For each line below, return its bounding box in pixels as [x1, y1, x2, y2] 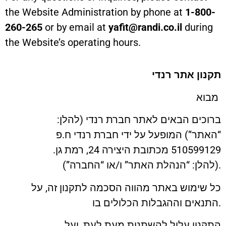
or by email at [42, 21, 108, 33]
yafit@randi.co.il [108, 21, 182, 33]
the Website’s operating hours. [5, 36, 141, 48]
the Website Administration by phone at [5, 6, 185, 18]
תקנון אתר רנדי [152, 69, 221, 81]
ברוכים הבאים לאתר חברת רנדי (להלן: [57, 114, 221, 126]
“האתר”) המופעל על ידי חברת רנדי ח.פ [56, 129, 221, 141]
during [182, 21, 213, 33]
